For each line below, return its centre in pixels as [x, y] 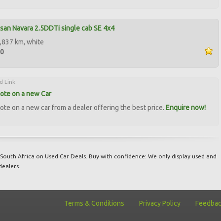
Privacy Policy [160, 203]
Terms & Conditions [94, 203]
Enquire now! [185, 108]
